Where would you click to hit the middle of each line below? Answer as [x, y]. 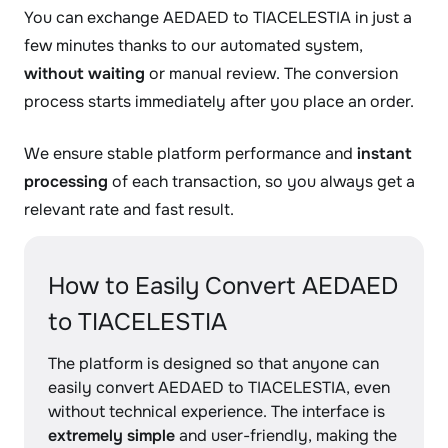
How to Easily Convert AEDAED [223, 286]
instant [384, 153]
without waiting [84, 73]
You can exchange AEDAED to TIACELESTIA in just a [218, 17]
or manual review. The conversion [271, 73]
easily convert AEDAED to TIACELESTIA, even [219, 387]
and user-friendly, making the [286, 435]
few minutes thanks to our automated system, [193, 45]
